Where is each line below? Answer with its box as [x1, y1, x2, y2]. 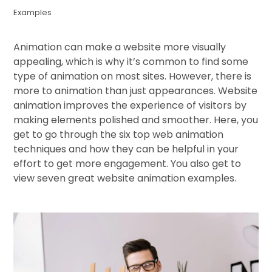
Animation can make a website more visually [13, 40, 226, 54]
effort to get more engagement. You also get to [13, 157, 242, 171]
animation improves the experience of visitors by [13, 98, 247, 112]
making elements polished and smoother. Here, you [13, 113, 259, 127]
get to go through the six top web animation [13, 127, 224, 141]
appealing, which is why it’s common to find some [13, 55, 249, 69]
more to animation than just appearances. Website [13, 84, 258, 98]
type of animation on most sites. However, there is [13, 69, 252, 83]
